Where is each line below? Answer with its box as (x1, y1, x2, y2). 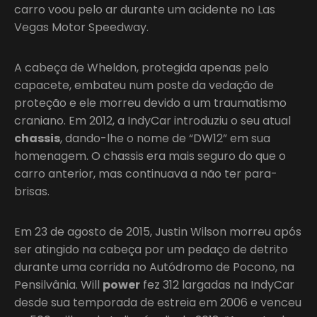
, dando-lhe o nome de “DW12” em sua (60, 129, 270, 146)
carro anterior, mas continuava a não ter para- (14, 165, 277, 182)
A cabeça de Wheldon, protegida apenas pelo (14, 59, 269, 76)
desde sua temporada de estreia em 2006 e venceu (14, 294, 301, 311)
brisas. (14, 183, 50, 200)
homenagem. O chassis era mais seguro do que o (14, 147, 286, 164)
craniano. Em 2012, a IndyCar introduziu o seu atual (14, 112, 291, 129)
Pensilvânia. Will (14, 276, 103, 293)
